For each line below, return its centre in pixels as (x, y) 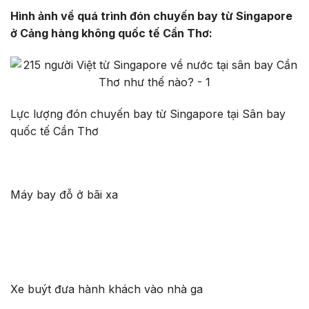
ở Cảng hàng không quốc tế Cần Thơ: (111, 33)
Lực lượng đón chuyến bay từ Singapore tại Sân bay (148, 113)
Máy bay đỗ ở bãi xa (64, 194)
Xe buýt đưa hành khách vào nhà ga (107, 289)
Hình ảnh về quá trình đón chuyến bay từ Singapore (151, 16)
